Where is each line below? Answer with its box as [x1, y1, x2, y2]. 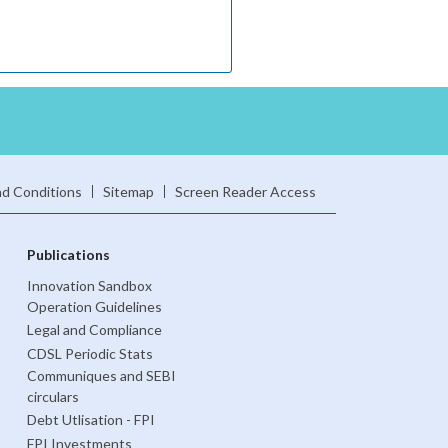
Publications [26, 246, 110, 264]
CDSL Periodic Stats [26, 344, 153, 362]
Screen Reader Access [174, 183, 316, 201]
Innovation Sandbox [26, 277, 152, 295]
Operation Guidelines [26, 298, 162, 316]
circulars [26, 388, 79, 406]
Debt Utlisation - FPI [26, 410, 155, 428]
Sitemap [102, 183, 154, 201]
